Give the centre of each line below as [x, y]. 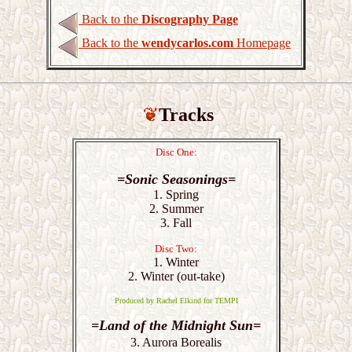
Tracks [186, 115]
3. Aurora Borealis [176, 342]
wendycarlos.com [187, 43]
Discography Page [190, 19]
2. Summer [176, 209]
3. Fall [176, 223]
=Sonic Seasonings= [176, 179]
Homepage [262, 43]
